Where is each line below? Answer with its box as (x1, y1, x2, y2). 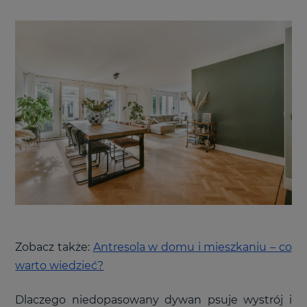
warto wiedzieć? (15, 258, 104, 272)
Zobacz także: (15, 240, 90, 254)
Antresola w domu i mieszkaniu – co (93, 240, 292, 254)
